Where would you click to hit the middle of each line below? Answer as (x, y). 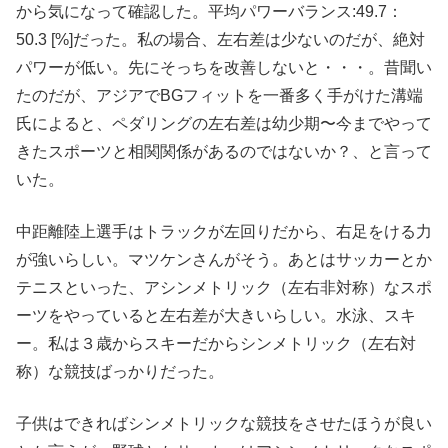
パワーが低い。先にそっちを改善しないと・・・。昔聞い (224, 68)
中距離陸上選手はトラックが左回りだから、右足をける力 (224, 232)
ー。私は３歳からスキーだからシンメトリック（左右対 (216, 344)
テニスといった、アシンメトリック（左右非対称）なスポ (224, 288)
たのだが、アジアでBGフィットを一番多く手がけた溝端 (219, 96)
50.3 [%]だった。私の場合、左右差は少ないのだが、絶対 (220, 40)
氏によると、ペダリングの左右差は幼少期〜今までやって (224, 124)
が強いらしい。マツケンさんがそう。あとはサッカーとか (224, 260)
